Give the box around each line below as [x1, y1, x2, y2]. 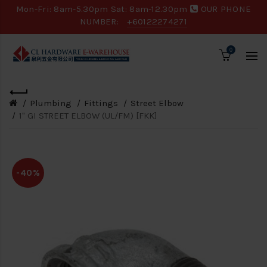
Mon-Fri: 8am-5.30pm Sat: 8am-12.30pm [15, 4, 190, 14]
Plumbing [30, 98, 72, 108]
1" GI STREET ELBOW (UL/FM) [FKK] [19, 110, 157, 121]
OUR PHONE [198, 4, 252, 14]
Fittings [84, 98, 118, 108]
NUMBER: [79, 16, 122, 27]
